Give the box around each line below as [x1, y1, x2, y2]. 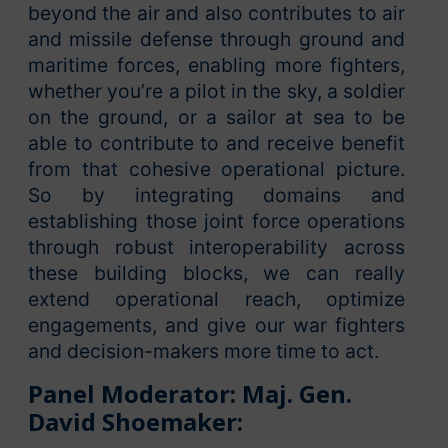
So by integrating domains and [28, 183, 405, 208]
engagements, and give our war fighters [28, 313, 405, 338]
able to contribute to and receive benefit [28, 131, 405, 156]
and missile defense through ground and [28, 27, 405, 52]
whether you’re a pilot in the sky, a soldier [28, 79, 405, 104]
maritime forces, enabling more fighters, [28, 53, 405, 78]
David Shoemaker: [28, 405, 243, 439]
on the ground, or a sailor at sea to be [28, 105, 405, 130]
